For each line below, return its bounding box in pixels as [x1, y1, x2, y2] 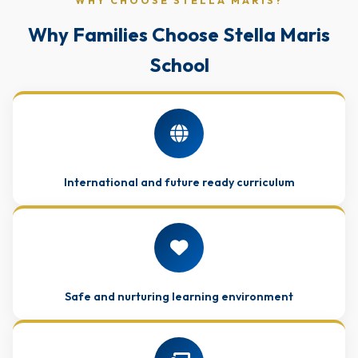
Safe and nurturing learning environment [65, 289, 293, 304]
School [149, 53, 209, 77]
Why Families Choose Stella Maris [28, 22, 330, 46]
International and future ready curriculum [63, 175, 295, 189]
